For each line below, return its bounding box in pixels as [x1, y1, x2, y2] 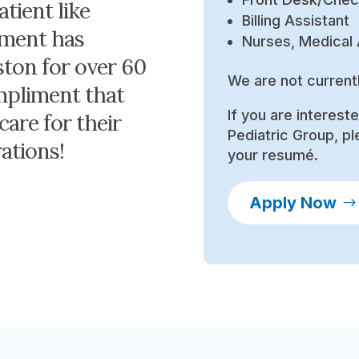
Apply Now [248, 192, 337, 212]
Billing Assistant [241, 11, 349, 29]
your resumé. [227, 146, 318, 163]
